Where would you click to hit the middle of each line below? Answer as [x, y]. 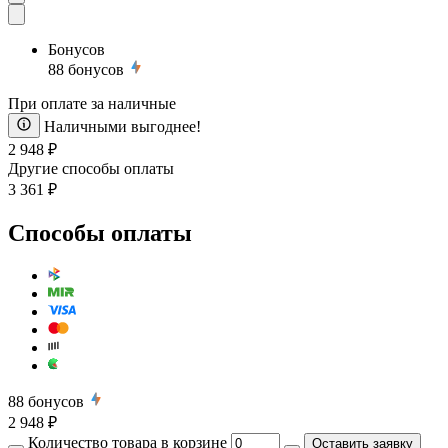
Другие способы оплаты [91, 168]
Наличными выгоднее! [122, 126]
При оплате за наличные [92, 103]
